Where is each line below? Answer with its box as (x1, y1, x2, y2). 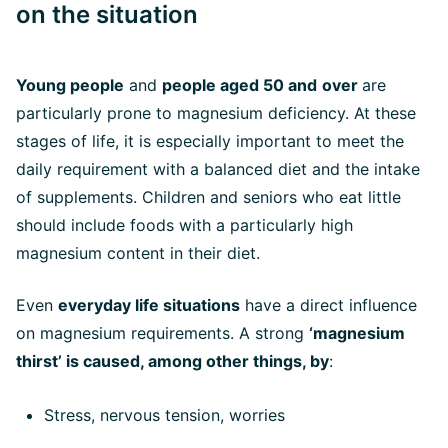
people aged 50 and (162, 75, 317, 95)
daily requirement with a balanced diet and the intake (16, 159, 420, 179)
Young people (16, 75, 124, 95)
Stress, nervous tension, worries (44, 405, 285, 425)
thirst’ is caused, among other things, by (16, 351, 329, 371)
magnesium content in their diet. (16, 243, 260, 263)
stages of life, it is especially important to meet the (16, 131, 404, 151)
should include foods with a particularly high (16, 215, 353, 235)
